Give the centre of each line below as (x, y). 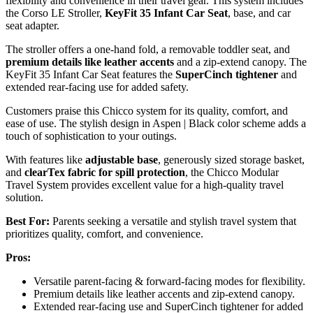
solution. (24, 198)
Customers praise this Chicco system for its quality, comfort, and (147, 111)
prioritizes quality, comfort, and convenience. (104, 234)
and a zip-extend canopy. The (240, 62)
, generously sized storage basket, (231, 160)
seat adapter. (32, 26)
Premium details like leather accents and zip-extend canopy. (164, 294)
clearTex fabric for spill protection (105, 173)
